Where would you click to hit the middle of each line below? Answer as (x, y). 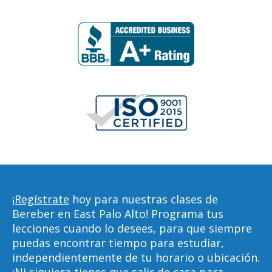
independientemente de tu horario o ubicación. (136, 257)
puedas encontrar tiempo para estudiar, (118, 243)
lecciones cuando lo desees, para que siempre (132, 228)
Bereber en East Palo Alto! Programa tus (118, 214)
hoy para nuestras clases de (144, 199)
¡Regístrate (41, 199)
